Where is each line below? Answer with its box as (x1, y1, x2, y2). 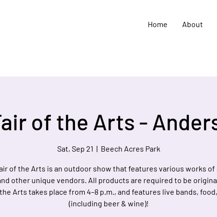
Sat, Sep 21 (57, 144, 93, 154)
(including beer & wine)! (68, 199, 149, 208)
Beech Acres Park (100, 144, 160, 154)
